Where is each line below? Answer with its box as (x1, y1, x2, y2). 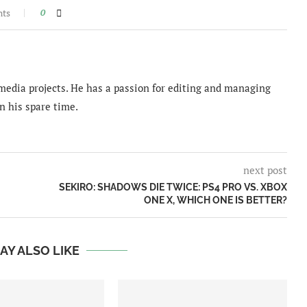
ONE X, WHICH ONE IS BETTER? (143, 194, 287, 206)
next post (243, 162, 287, 177)
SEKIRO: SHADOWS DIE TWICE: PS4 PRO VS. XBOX (58, 181, 287, 193)
